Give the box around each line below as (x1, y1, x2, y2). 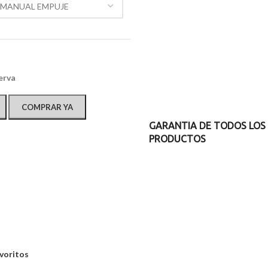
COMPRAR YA (21, 102, 73, 112)
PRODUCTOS (149, 133, 206, 144)
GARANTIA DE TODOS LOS (149, 120, 266, 131)
